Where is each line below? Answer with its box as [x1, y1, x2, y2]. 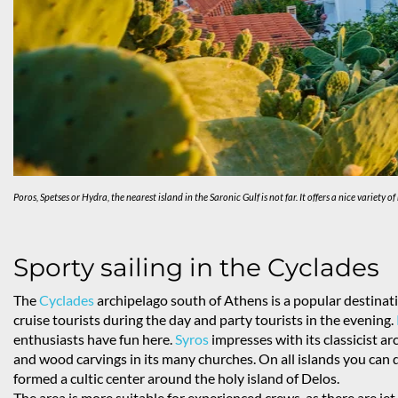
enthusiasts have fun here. [13, 330, 175, 348]
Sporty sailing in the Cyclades [13, 252, 379, 283]
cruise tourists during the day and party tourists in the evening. [13, 311, 396, 329]
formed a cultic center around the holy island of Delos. [13, 370, 339, 387]
